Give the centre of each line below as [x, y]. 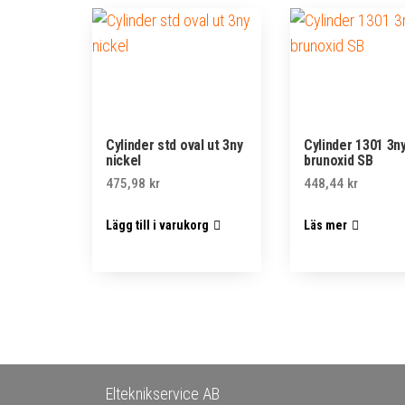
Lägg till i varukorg [157, 225]
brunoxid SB [339, 160]
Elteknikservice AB [163, 393]
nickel [124, 160]
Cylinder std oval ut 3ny [174, 145]
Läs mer [326, 225]
